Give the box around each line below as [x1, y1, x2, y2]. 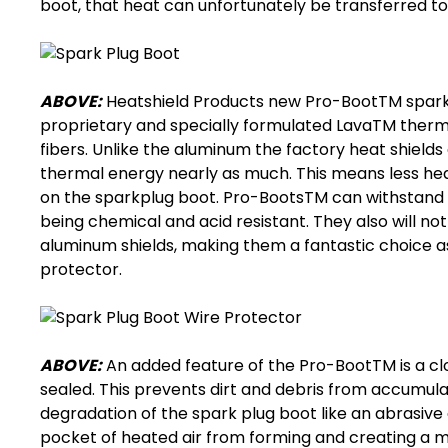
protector [40, 258, 119, 281]
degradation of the [40, 402, 192, 425]
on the [40, 186, 95, 209]
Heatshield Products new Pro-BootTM [102, 90, 406, 113]
